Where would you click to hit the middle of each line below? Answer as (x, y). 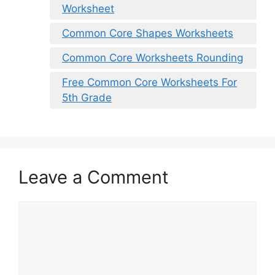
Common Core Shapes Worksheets (148, 33)
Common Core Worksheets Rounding (153, 57)
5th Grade (87, 97)
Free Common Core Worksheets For (149, 82)
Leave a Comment (94, 177)
